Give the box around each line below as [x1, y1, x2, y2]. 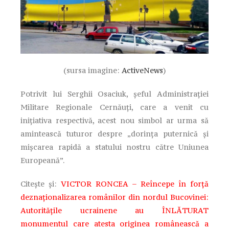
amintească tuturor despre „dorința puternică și [20, 128, 209, 139]
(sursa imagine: [63, 65, 122, 75]
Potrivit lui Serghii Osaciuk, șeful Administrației [20, 88, 209, 99]
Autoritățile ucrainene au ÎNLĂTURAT [20, 205, 209, 215]
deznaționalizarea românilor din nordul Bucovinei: [20, 192, 209, 202]
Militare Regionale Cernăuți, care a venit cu [20, 102, 209, 112]
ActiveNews [121, 65, 163, 75]
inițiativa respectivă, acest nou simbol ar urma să [20, 115, 209, 125]
